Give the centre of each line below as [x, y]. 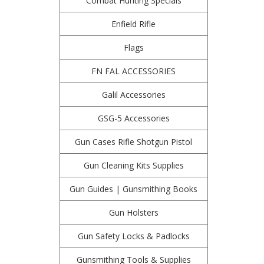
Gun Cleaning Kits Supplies [133, 165]
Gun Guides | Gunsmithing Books [134, 189]
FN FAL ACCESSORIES [134, 71]
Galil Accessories [133, 95]
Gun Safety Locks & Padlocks [133, 236]
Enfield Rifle [134, 24]
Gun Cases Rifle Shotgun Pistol [134, 142]
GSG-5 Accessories [133, 118]
